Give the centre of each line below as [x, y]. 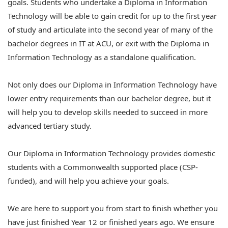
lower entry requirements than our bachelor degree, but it [109, 98]
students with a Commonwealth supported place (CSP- [103, 167]
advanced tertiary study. [50, 126]
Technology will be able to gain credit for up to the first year [112, 16]
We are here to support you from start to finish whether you [113, 208]
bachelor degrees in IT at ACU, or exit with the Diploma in [108, 43]
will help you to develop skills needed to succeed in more [108, 112]
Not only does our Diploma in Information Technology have [112, 84]
